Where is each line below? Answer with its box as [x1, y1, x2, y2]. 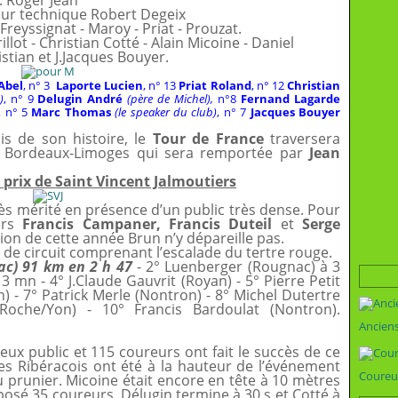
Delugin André [37, 91, 123, 107]
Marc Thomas [31, 104, 111, 120]
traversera [263, 129, 341, 148]
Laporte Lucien [55, 77, 143, 93]
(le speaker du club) [115, 104, 218, 120]
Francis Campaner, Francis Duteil [22, 214, 273, 234]
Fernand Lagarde [241, 91, 341, 107]
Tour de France [152, 129, 264, 148]
